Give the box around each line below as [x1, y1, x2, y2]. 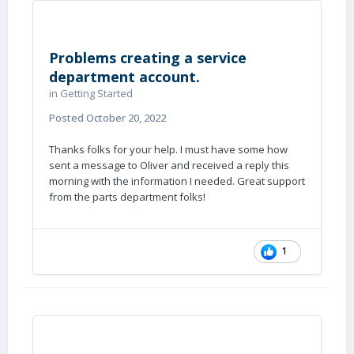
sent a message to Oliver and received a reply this [49, 158, 289, 172]
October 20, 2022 [86, 111, 166, 125]
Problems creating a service [49, 48, 247, 67]
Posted [49, 111, 86, 125]
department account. [49, 67, 200, 86]
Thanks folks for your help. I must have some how [49, 142, 288, 156]
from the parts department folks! [49, 190, 205, 204]
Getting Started [60, 86, 133, 100]
